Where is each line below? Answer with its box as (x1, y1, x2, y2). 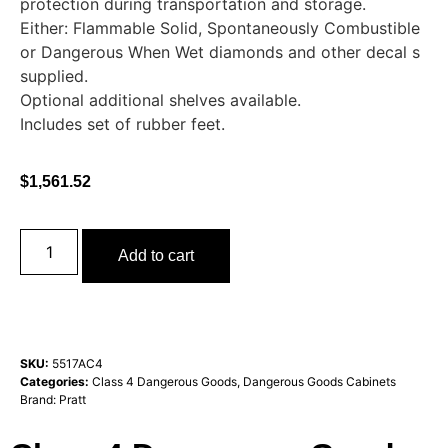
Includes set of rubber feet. (20, 114, 225, 134)
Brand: (20, 391, 59, 407)
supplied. (20, 66, 88, 86)
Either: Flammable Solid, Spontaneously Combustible (20, 18, 420, 38)
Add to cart (118, 246, 195, 264)
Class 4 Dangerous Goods (92, 373, 237, 389)
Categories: (20, 373, 89, 389)
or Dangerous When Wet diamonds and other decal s (20, 42, 420, 62)
